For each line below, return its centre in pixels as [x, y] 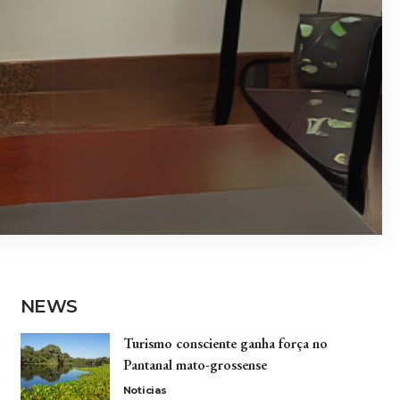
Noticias [145, 390]
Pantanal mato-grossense [195, 364]
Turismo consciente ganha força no [225, 343]
